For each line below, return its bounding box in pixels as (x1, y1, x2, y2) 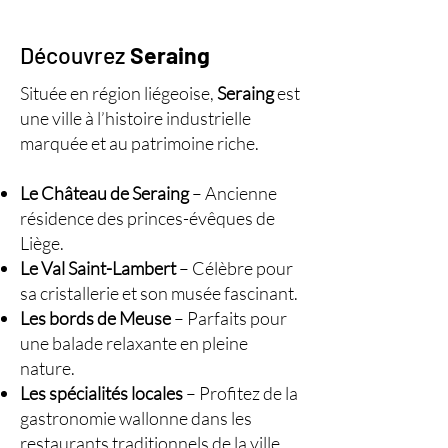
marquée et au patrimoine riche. (20, 132, 259, 154)
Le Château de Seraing (20, 182, 189, 204)
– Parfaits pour (171, 307, 287, 329)
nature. (20, 357, 75, 379)
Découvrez (20, 41, 130, 69)
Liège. (20, 232, 64, 254)
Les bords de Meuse (20, 307, 171, 329)
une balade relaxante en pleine (20, 332, 248, 354)
